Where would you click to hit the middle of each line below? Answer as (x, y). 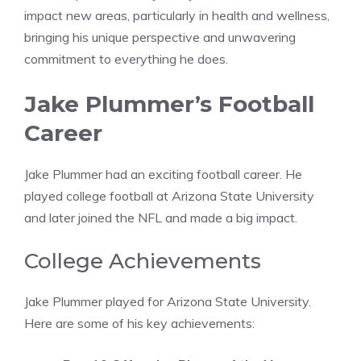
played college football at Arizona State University (169, 196)
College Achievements (143, 261)
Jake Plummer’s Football (169, 104)
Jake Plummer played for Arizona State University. (168, 302)
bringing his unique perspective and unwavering (160, 37)
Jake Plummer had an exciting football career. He (163, 174)
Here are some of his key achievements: (139, 324)
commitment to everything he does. (126, 59)
